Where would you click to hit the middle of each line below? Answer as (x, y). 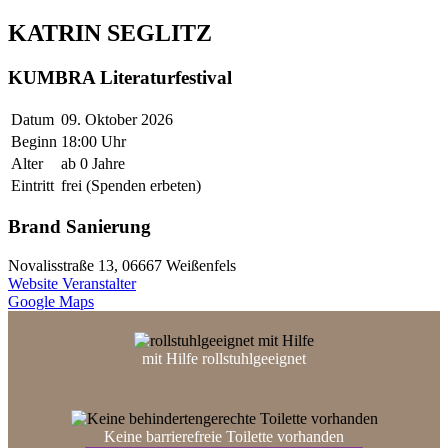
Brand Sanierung (79, 227)
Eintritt (32, 185)
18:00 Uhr (93, 141)
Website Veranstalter (72, 284)
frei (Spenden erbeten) (131, 185)
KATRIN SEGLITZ (110, 33)
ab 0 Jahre (93, 163)
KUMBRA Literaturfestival (120, 78)
